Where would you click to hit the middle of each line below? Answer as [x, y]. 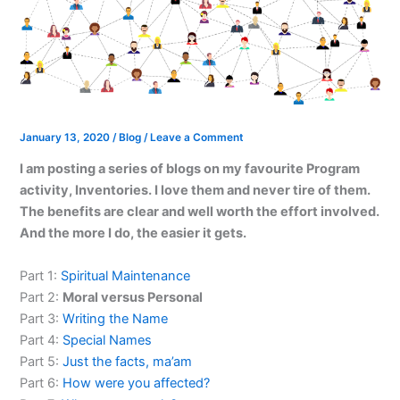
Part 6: [42, 383]
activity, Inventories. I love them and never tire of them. [196, 191]
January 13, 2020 [67, 137]
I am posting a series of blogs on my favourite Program [190, 169]
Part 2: [42, 297]
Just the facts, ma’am [128, 361]
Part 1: [41, 275]
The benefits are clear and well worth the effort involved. [200, 212]
